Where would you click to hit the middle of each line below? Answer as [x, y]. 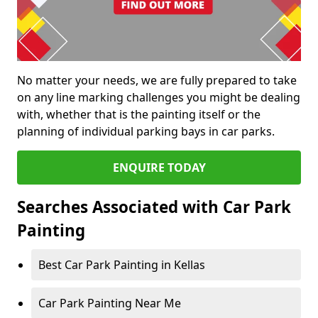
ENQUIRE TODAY [159, 168]
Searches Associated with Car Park [154, 207]
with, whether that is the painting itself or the [139, 115]
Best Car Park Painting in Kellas [122, 265]
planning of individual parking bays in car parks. [146, 132]
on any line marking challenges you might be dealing [159, 98]
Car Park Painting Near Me [110, 303]
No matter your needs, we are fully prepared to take [157, 81]
